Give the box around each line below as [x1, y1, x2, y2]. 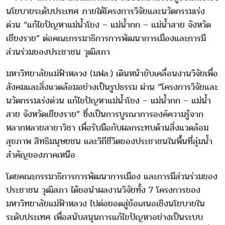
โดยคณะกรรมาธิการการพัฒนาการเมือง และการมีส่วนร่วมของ [6, 170, 217, 184]
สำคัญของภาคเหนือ [6, 148, 75, 162]
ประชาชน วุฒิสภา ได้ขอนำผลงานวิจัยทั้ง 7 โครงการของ [6, 183, 200, 197]
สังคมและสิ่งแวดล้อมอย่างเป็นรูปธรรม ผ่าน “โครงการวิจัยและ [6, 80, 218, 94]
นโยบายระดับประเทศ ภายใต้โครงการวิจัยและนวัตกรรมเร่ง [6, 5, 205, 19]
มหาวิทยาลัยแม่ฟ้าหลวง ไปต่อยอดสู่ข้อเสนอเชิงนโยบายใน [6, 197, 205, 211]
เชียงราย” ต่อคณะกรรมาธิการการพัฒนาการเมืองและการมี [6, 32, 206, 46]
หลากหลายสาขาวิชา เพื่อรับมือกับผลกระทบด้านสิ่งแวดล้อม [6, 121, 208, 135]
